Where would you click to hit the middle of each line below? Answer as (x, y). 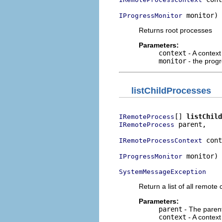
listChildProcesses (171, 91)
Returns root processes (175, 30)
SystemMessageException (163, 172)
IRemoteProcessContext (161, 140)
